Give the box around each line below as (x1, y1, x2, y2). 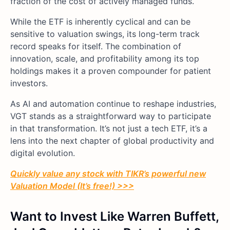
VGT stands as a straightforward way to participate (10, 110, 211, 121)
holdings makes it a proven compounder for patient (10, 65, 211, 76)
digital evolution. (10, 147, 75, 158)
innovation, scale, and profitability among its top (10, 53, 199, 64)
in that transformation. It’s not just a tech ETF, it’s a (10, 123, 207, 133)
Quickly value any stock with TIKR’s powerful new (10, 168, 206, 179)
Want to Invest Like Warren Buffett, (10, 208, 219, 224)
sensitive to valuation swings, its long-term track (10, 28, 200, 39)
